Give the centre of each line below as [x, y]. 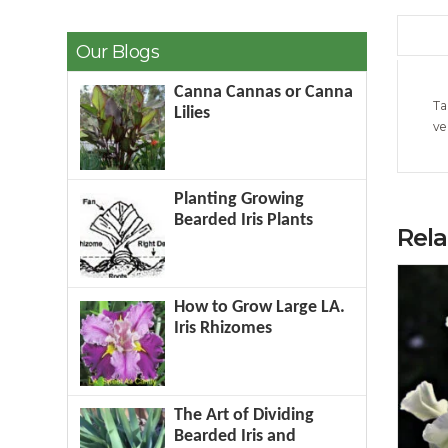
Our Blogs [117, 51]
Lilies [192, 113]
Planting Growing [239, 200]
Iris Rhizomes [223, 328]
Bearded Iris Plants [244, 221]
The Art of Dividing [244, 415]
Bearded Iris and [235, 436]
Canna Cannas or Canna [264, 92]
